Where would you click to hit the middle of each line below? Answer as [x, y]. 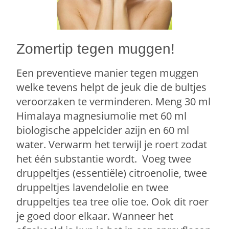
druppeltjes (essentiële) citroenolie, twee [112, 173]
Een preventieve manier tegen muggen [108, 73]
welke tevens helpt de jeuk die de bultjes [112, 87]
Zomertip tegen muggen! [96, 49]
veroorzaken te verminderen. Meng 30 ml [114, 102]
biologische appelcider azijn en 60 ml [103, 130]
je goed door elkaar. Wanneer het [95, 216]
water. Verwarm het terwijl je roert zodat [112, 145]
